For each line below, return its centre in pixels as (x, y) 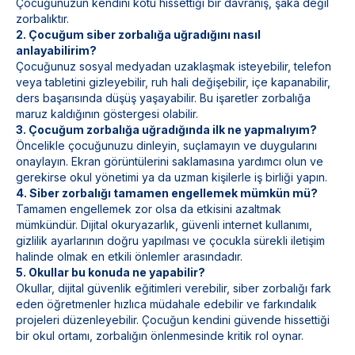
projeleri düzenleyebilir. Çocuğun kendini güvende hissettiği (173, 320)
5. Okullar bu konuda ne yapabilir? (111, 272)
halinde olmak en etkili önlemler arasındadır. (129, 256)
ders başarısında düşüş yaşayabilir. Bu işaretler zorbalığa (163, 98)
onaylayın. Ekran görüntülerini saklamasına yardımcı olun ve (170, 161)
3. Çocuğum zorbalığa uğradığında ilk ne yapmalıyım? (166, 130)
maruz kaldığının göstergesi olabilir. (107, 114)
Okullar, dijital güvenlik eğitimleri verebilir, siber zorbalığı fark (174, 288)
